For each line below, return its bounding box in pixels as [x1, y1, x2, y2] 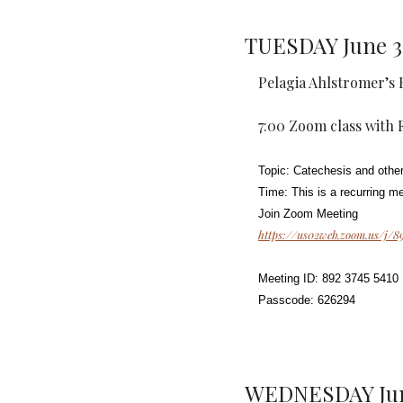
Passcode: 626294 [258, 293, 355, 307]
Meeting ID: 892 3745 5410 [258, 272, 399, 285]
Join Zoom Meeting [258, 207, 358, 220]
